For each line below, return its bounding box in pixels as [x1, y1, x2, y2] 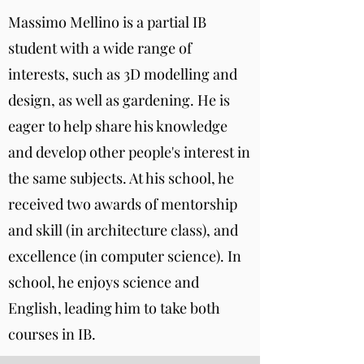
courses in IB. [8, 324, 96, 344]
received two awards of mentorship [8, 194, 237, 214]
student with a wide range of [8, 38, 192, 58]
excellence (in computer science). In [8, 246, 241, 266]
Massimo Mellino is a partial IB [8, 12, 206, 32]
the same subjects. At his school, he [8, 168, 234, 188]
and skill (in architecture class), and [8, 220, 238, 240]
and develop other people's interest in [8, 142, 250, 162]
